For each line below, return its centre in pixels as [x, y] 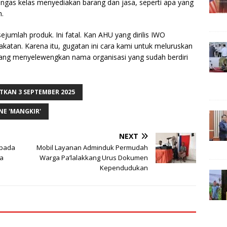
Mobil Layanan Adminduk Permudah [92, 148]
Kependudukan [124, 168]
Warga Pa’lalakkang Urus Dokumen [94, 158]
